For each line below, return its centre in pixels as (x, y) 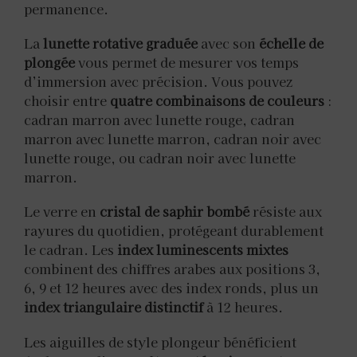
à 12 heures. (243, 307)
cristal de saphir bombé (175, 212)
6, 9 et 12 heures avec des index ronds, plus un (171, 288)
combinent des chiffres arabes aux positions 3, (172, 269)
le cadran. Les (71, 250)
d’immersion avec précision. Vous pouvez (158, 82)
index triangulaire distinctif (114, 307)
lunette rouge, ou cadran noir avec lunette (160, 158)
